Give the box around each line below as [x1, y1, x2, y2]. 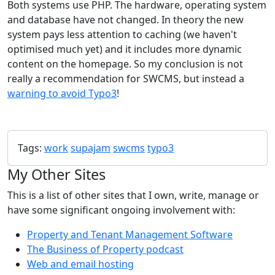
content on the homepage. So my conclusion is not [7, 56, 243, 71]
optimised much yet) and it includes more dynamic [7, 42, 242, 56]
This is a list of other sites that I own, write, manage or [7, 188, 259, 202]
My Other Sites [7, 164, 106, 184]
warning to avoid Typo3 [7, 86, 117, 100]
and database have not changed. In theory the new [7, 12, 244, 26]
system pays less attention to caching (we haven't [7, 27, 237, 41]
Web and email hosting [27, 257, 134, 271]
